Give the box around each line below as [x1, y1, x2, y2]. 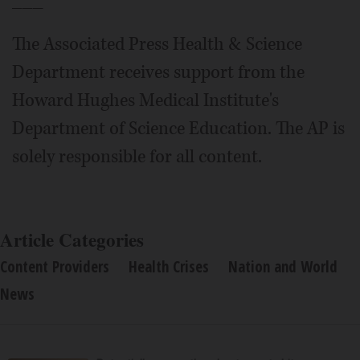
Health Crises [129, 256, 209, 277]
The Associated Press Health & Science [12, 31, 302, 56]
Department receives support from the [12, 59, 305, 84]
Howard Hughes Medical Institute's [12, 88, 279, 112]
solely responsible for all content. [12, 144, 262, 169]
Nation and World [228, 256, 337, 277]
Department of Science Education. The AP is [12, 116, 345, 141]
